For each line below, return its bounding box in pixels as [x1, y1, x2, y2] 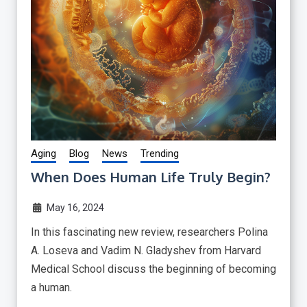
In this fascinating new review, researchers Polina [31, 225, 268, 238]
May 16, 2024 [46, 201, 104, 213]
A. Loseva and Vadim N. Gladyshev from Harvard [31, 243, 261, 257]
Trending [140, 147, 179, 160]
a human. [31, 280, 72, 294]
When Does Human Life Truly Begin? [31, 167, 271, 186]
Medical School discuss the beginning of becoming [31, 262, 276, 275]
